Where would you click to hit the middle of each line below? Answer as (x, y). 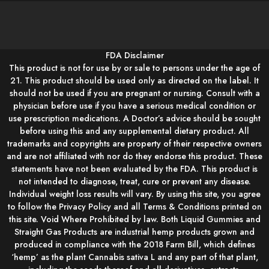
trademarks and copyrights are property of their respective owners (134, 143)
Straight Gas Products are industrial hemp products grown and (134, 231)
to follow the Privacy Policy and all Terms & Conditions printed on (134, 206)
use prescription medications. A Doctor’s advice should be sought (134, 118)
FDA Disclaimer (134, 55)
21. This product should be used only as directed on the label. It (134, 80)
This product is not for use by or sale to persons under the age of (134, 68)
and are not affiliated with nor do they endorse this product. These (134, 156)
